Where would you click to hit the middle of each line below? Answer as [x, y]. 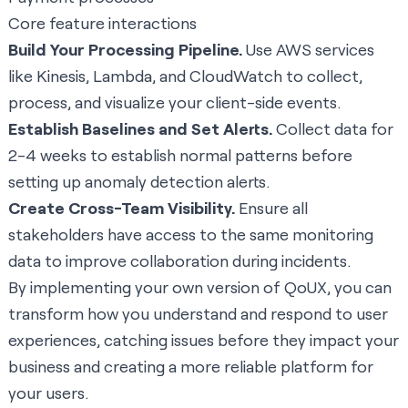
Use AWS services [308, 50]
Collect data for [333, 129]
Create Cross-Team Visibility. [122, 208]
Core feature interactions [102, 23]
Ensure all [271, 208]
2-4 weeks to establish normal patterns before [180, 155]
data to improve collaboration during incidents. [179, 261]
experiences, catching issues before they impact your [204, 340]
